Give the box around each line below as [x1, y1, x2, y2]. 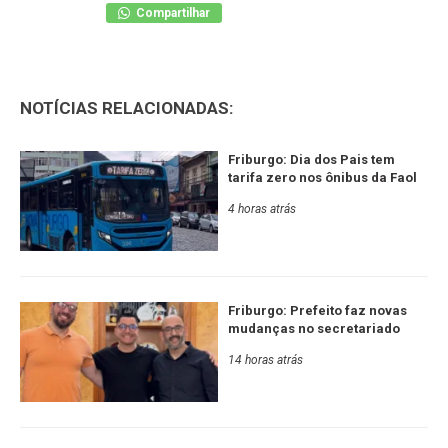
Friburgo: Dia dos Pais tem [227, 151, 395, 167]
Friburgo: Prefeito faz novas [227, 302, 407, 318]
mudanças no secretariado [227, 320, 400, 336]
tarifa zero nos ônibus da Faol [227, 169, 417, 185]
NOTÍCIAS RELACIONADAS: [20, 97, 233, 118]
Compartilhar [133, 5, 210, 20]
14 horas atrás [227, 352, 303, 367]
